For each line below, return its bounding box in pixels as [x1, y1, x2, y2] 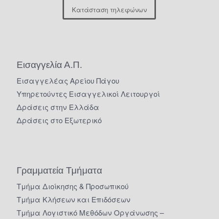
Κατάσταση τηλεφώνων [72, 4, 147, 14]
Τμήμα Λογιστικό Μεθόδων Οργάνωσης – [16, 207, 164, 218]
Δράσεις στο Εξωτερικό [16, 114, 102, 125]
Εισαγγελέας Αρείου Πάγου [16, 75, 119, 86]
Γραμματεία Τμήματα [16, 165, 102, 175]
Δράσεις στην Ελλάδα [16, 101, 99, 112]
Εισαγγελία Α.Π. [16, 59, 82, 70]
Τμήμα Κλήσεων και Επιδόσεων [16, 194, 131, 204]
